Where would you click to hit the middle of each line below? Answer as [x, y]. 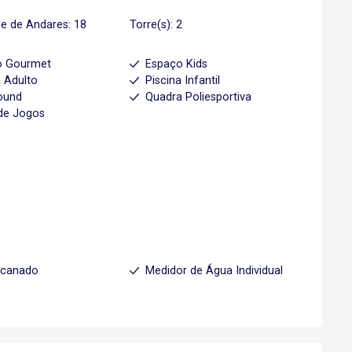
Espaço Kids [176, 64]
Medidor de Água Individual [214, 271]
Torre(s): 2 [156, 25]
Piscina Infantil [182, 81]
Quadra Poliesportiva [198, 97]
